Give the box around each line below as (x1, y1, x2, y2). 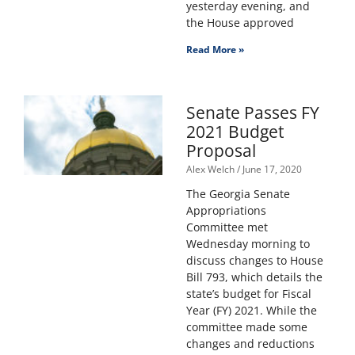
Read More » (185, 43, 244, 57)
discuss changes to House (185, 253, 323, 269)
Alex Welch (185, 162, 237, 177)
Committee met (185, 219, 268, 235)
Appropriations (185, 203, 266, 219)
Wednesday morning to (185, 236, 310, 252)
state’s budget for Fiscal (185, 286, 311, 302)
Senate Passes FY (185, 101, 319, 124)
